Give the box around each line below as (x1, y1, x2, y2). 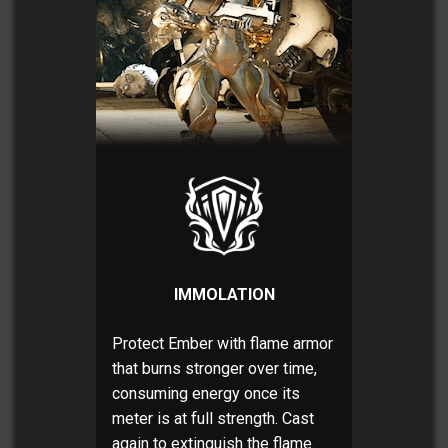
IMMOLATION (173, 285, 275, 305)
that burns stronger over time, (112, 359, 317, 379)
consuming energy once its (112, 384, 300, 404)
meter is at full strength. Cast (112, 409, 314, 429)
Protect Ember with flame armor (112, 334, 333, 354)
